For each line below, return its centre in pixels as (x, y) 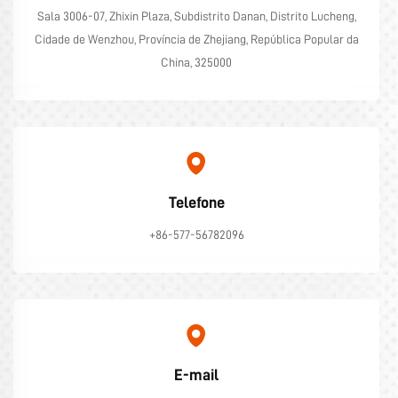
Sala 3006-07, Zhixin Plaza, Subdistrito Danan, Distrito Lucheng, (196, 16)
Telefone (196, 203)
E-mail (196, 375)
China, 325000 (196, 62)
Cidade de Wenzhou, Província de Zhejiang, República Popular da (196, 39)
